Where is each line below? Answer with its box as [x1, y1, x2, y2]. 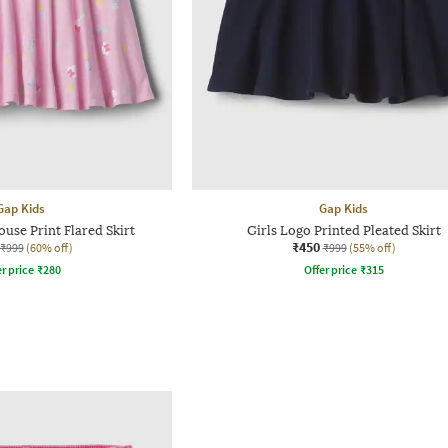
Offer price [303, 261, 357, 277]
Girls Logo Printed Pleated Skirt [246, 222, 441, 238]
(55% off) [348, 239, 396, 255]
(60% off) [25, 239, 73, 255]
